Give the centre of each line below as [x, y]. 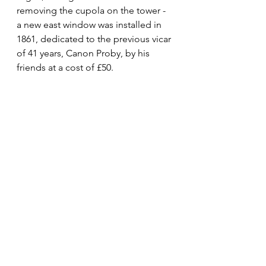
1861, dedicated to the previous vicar [95, 39]
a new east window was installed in [90, 25]
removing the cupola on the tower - [92, 11]
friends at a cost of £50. [66, 68]
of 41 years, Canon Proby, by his [84, 53]
